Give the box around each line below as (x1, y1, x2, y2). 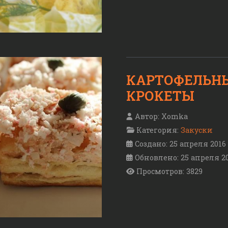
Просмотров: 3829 (136, 166, 203, 177)
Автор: (133, 111, 161, 122)
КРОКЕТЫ (126, 87, 194, 105)
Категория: (134, 125, 181, 135)
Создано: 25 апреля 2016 (135, 139, 226, 149)
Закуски (181, 125, 213, 135)
